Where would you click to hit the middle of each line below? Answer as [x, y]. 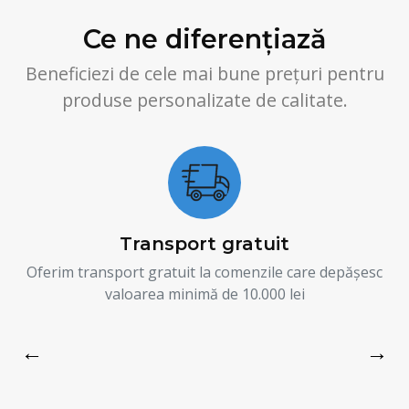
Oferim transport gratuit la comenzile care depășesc [204, 272]
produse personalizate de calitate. [204, 100]
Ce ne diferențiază [204, 38]
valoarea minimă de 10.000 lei [204, 294]
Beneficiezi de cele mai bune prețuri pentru [204, 73]
